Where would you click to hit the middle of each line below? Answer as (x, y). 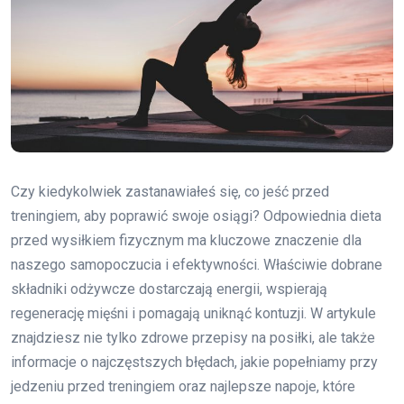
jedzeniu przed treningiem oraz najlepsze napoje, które (183, 387)
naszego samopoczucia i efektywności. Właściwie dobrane (197, 265)
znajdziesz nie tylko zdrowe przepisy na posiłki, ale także (193, 338)
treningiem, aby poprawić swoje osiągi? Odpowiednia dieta (196, 216)
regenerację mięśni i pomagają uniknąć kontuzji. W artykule (193, 314)
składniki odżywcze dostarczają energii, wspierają (169, 289)
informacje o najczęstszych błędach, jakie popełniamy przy (194, 363)
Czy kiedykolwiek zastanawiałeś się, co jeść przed (170, 192)
